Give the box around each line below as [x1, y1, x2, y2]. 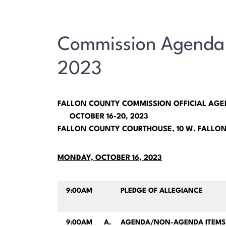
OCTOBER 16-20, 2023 [58, 113, 149, 121]
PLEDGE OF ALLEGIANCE [120, 187, 203, 195]
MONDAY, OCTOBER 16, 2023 [58, 154, 162, 162]
